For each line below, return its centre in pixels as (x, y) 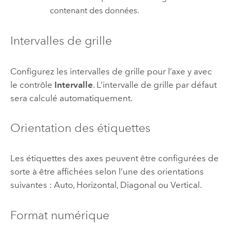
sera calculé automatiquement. (71, 98)
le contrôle (32, 84)
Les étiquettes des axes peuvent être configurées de (114, 158)
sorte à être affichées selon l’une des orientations (107, 172)
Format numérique (60, 215)
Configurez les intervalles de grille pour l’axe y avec (111, 71)
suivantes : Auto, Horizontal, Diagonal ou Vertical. (106, 185)
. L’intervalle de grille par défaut (155, 84)
